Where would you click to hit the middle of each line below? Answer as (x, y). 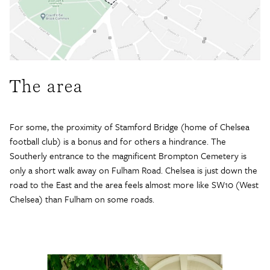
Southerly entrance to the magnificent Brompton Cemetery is (128, 156)
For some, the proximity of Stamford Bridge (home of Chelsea (130, 127)
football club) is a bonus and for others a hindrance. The (118, 141)
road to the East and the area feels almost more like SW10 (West (134, 185)
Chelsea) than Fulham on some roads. (82, 199)
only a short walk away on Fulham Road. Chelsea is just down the (133, 170)
